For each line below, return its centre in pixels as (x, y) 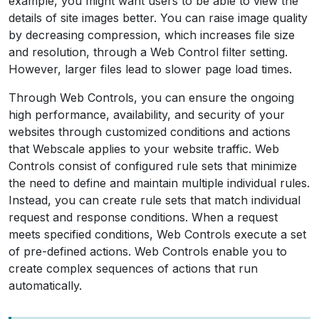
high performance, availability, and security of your (147, 115)
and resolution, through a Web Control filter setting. (148, 52)
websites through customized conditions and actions (150, 132)
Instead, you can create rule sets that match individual (155, 200)
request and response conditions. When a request (143, 217)
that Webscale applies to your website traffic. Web (144, 149)
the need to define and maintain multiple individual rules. (159, 183)
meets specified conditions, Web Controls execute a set (157, 234)
